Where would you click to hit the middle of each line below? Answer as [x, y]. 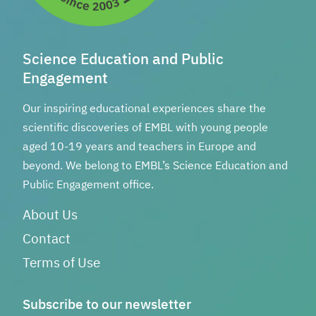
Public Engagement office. [88, 185]
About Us [50, 215]
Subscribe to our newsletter [107, 305]
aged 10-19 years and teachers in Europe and [139, 147]
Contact [47, 239]
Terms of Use [61, 263]
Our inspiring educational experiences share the [144, 109]
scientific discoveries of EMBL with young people [145, 128]
